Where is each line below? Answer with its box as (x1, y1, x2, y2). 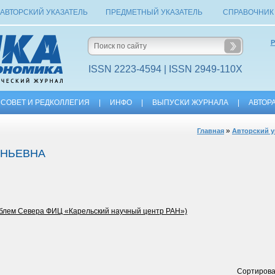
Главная (197, 127, 224, 134)
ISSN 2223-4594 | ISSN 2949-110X (88, 64, 242, 74)
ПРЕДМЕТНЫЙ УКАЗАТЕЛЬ (106, 8, 203, 17)
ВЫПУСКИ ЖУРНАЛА (152, 98, 228, 107)
